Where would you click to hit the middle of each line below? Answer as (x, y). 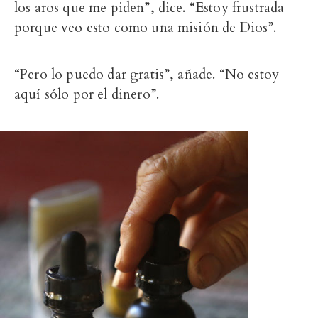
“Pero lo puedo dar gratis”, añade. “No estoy (147, 75)
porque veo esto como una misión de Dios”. (146, 28)
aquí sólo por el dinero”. (87, 95)
